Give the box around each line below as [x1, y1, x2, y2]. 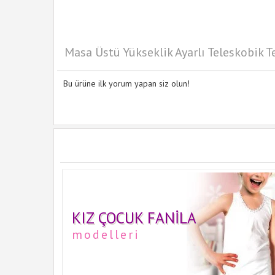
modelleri [72, 227, 140, 242]
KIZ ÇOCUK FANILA [72, 208, 196, 228]
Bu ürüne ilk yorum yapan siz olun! [63, 78, 190, 89]
